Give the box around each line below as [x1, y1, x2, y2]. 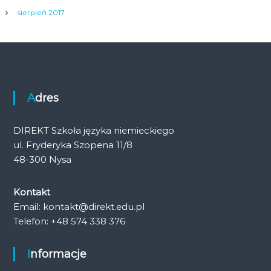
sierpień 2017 [17, 8, 65, 17]
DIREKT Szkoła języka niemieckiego [13, 125, 174, 136]
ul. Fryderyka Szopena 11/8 [13, 139, 132, 151]
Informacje [30, 247, 87, 261]
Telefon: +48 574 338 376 [13, 215, 125, 227]
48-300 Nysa [13, 154, 71, 165]
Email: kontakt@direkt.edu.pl [13, 201, 145, 212]
